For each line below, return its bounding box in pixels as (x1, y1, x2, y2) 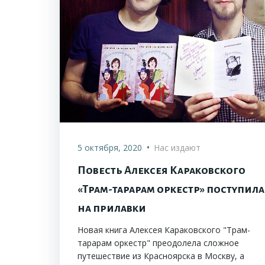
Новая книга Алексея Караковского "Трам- (77, 224, 250, 236)
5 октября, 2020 (77, 142, 142, 154)
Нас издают (154, 142, 201, 154)
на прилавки (77, 202, 146, 215)
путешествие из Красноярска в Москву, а (77, 250, 244, 262)
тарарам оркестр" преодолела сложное (77, 237, 239, 249)
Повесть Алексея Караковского (77, 164, 245, 177)
